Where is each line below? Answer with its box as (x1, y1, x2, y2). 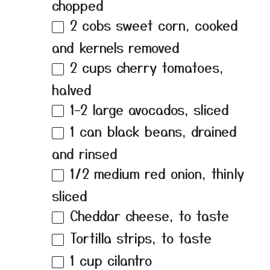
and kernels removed (52, 37, 180, 57)
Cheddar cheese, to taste (70, 206, 229, 225)
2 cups (70, 57, 111, 77)
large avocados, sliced (87, 99, 229, 119)
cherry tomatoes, (111, 57, 224, 77)
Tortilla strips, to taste (70, 228, 212, 248)
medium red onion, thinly (89, 163, 244, 183)
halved (52, 79, 92, 99)
